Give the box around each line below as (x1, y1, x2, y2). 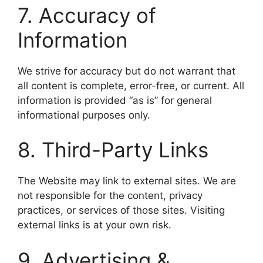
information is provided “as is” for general (18, 94, 212, 106)
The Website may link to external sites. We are (18, 175, 236, 187)
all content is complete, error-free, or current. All (18, 79, 244, 92)
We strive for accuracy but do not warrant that (18, 65, 235, 77)
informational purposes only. (18, 109, 150, 121)
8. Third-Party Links (18, 137, 208, 162)
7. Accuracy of (18, 2, 156, 28)
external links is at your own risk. (18, 219, 171, 231)
